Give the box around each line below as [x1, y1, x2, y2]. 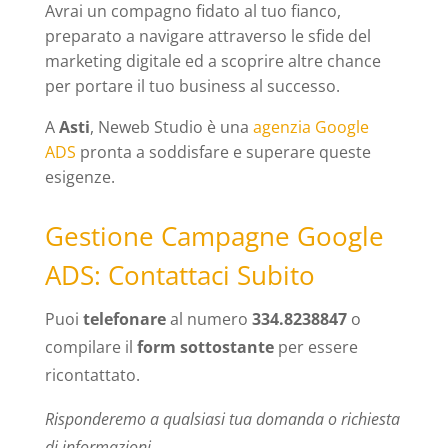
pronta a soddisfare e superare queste [75, 141, 371, 164]
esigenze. [44, 166, 115, 189]
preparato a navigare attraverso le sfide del [44, 25, 371, 48]
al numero [165, 308, 252, 331]
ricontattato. [44, 364, 140, 387]
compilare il [44, 336, 133, 359]
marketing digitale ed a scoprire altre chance [44, 50, 381, 73]
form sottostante [132, 336, 274, 359]
